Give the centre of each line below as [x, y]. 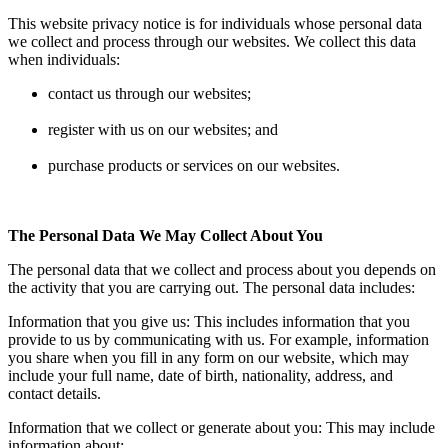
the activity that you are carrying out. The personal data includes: [211, 287]
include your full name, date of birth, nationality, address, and [200, 375]
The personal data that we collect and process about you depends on [222, 269]
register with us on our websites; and [163, 129]
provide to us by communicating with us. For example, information [218, 339]
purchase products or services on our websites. [194, 165]
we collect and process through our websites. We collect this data [212, 41]
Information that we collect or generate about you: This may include [221, 427]
